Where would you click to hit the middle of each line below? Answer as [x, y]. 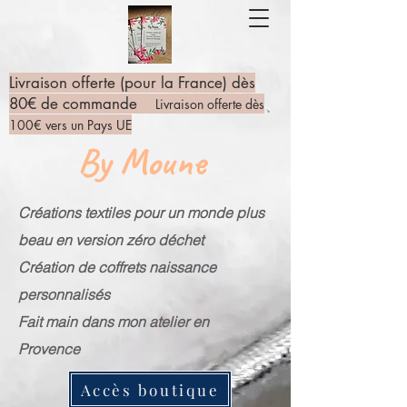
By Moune [145, 162]
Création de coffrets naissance [117, 267]
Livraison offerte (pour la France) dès [132, 83]
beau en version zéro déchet [111, 240]
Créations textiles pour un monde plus [141, 213]
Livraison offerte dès [210, 104]
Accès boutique [150, 390]
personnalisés [66, 294]
